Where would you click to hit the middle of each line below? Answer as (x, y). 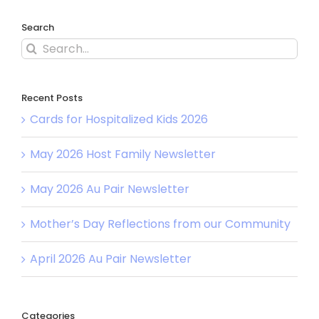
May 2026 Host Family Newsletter (123, 154)
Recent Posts (52, 98)
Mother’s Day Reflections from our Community (160, 224)
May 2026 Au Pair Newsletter (110, 189)
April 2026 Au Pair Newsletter (111, 258)
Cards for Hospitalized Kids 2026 (119, 119)
